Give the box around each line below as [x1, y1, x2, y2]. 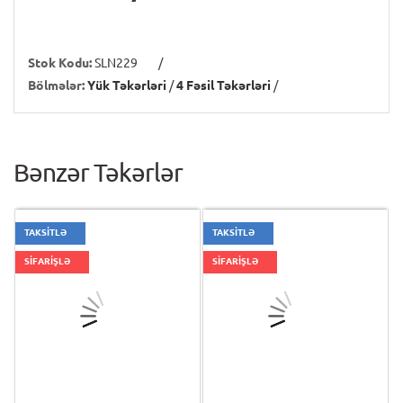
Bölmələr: [28, 78, 85, 93]
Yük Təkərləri [87, 78, 166, 93]
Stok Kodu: [28, 56, 92, 70]
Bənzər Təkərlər [13, 158, 183, 186]
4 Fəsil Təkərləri [176, 78, 271, 93]
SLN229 [94, 56, 138, 70]
